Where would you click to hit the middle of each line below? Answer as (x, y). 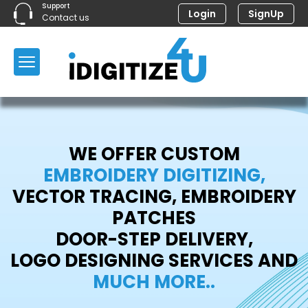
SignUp (266, 13)
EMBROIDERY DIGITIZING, (154, 175)
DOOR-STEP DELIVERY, (154, 239)
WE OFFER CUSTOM (154, 154)
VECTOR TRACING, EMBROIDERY (154, 197)
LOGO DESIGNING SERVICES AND (154, 261)
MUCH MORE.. (154, 282)
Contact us (66, 18)
